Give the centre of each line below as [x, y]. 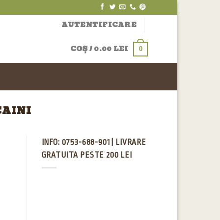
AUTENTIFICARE [99, 25]
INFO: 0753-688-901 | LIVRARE [94, 142]
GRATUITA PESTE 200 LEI [87, 155]
